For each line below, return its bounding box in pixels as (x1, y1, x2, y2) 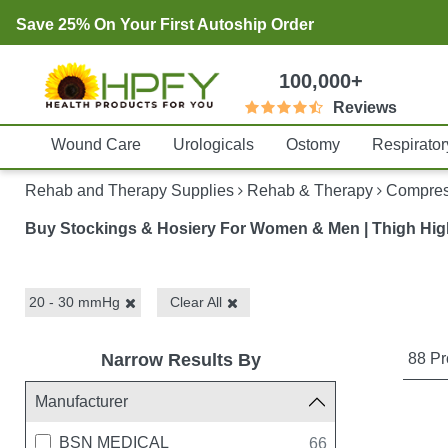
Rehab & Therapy (247, 182, 374, 200)
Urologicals (172, 136, 254, 154)
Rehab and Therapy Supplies (25, 182, 235, 200)
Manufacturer (34, 392, 128, 410)
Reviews (333, 99, 398, 117)
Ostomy (285, 136, 340, 154)
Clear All (169, 294, 222, 311)
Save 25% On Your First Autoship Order (16, 15, 314, 33)
